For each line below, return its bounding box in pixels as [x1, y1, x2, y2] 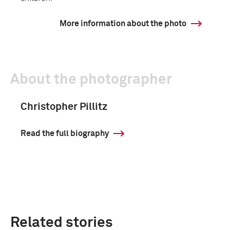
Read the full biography [21, 129, 109, 138]
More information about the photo [60, 20, 186, 28]
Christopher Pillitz [21, 102, 107, 112]
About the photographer [10, 72, 172, 87]
